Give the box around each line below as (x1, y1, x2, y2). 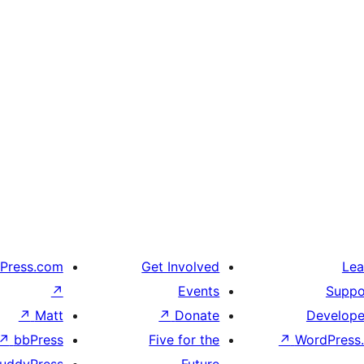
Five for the (149, 331, 220, 349)
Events (178, 283, 220, 300)
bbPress (13, 331, 63, 349)
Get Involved (141, 258, 220, 275)
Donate (175, 307, 220, 324)
